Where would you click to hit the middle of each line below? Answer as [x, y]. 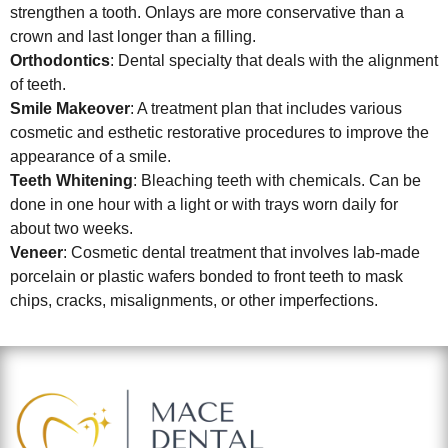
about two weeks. [71, 228]
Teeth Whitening [71, 180]
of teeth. [38, 84]
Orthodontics [60, 60]
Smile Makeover [70, 108]
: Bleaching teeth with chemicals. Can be [277, 180]
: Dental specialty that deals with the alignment [274, 60]
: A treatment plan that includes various [266, 108]
